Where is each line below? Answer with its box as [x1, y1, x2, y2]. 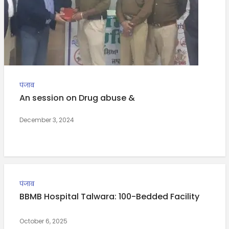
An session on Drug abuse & [19, 91, 135, 104]
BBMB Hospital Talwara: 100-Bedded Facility [19, 190, 199, 202]
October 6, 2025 [19, 216, 67, 225]
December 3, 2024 [19, 115, 74, 124]
